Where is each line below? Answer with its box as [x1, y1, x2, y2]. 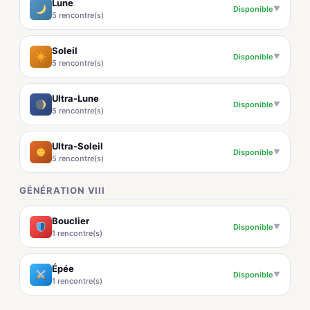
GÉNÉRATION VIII [19, 185, 105, 196]
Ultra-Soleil [52, 140, 103, 152]
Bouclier [52, 215, 89, 226]
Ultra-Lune [52, 93, 99, 104]
